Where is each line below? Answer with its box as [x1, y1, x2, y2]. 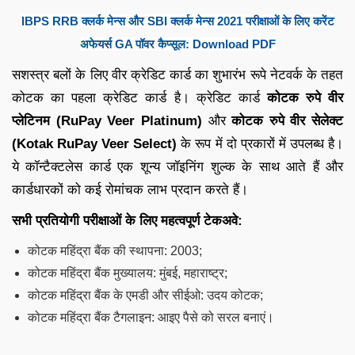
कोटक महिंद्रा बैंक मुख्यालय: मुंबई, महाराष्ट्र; [28, 265, 227, 280]
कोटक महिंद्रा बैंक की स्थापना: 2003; [28, 243, 202, 258]
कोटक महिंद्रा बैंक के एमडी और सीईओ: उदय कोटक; [28, 288, 263, 302]
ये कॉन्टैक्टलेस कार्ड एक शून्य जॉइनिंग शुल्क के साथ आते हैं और [12, 158, 343, 174]
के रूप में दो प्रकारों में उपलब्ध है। [177, 136, 344, 151]
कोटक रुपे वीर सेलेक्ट [231, 113, 343, 128]
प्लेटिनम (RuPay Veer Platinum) [12, 113, 208, 128]
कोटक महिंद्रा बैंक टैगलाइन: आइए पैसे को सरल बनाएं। [28, 310, 274, 324]
